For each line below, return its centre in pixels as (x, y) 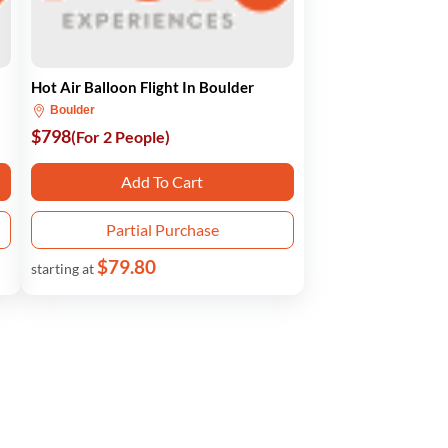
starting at (63, 268)
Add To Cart (162, 181)
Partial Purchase (162, 229)
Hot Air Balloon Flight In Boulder (142, 87)
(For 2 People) (120, 136)
